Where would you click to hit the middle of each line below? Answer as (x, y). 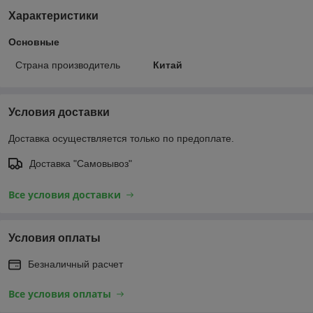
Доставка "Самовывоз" (81, 163)
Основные (34, 42)
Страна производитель (68, 65)
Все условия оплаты (60, 293)
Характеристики (53, 15)
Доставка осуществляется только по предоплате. (121, 138)
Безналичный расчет (75, 264)
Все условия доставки (65, 194)
